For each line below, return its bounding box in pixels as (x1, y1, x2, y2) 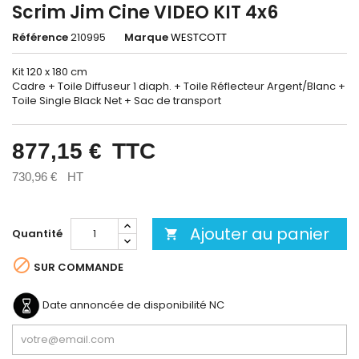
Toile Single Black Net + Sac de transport (12, 93, 221, 108)
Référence (12, 30, 68, 45)
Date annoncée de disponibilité (42, 297, 207, 313)
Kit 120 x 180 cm (12, 64, 87, 79)
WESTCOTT (171, 30, 227, 45)
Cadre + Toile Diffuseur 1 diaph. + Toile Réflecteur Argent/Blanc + (12, 79, 345, 94)
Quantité (12, 226, 63, 241)
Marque (124, 30, 168, 45)
